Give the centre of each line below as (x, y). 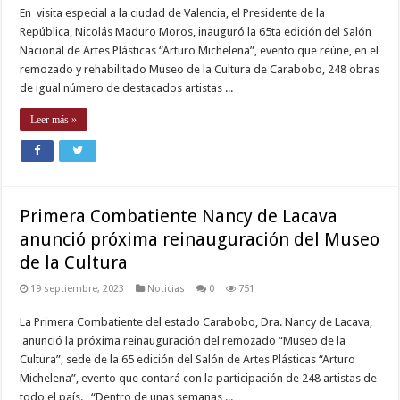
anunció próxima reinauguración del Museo (200, 240)
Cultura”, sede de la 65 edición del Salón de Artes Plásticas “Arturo (188, 360)
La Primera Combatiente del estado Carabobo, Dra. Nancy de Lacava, (196, 322)
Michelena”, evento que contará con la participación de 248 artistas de (199, 379)
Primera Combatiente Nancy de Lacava (179, 217)
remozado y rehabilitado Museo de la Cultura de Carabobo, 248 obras (200, 70)
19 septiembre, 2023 (78, 289)
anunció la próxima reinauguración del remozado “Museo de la (183, 341)
